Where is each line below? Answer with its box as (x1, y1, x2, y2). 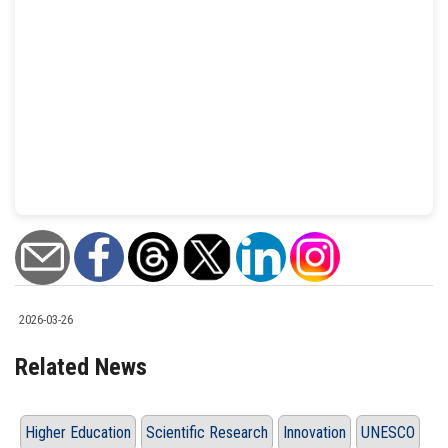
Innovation (283, 422, 346, 442)
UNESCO (361, 422, 415, 442)
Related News (15, 352, 147, 381)
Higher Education (25, 422, 131, 442)
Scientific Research (146, 422, 268, 442)
